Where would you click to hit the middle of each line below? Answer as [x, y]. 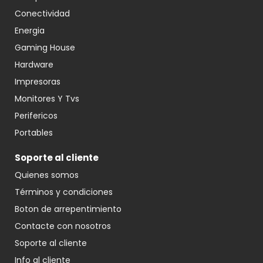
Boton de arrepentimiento [68, 209]
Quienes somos [47, 175]
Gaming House [45, 48]
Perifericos [36, 116]
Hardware [34, 65]
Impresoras [38, 82]
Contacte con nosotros [63, 226]
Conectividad [42, 14]
